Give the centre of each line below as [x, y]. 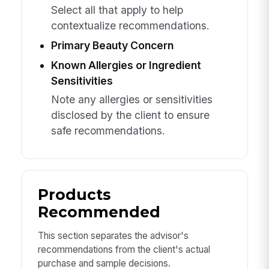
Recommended [99, 212]
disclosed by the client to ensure [130, 115]
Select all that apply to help [117, 10]
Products [74, 194]
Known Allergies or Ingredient [126, 65]
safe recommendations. [108, 130]
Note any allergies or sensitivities [131, 99]
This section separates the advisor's [113, 236]
